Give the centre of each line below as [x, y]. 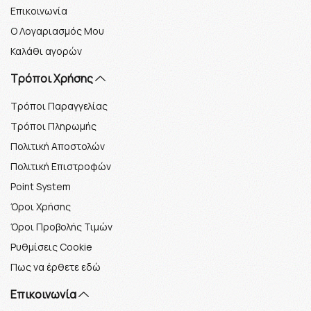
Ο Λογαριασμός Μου [57, 31]
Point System [41, 187]
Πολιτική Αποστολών [58, 146]
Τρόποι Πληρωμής [53, 126]
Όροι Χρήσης [41, 207]
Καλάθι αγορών [46, 51]
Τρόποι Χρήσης [53, 79]
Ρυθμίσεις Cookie [51, 247]
